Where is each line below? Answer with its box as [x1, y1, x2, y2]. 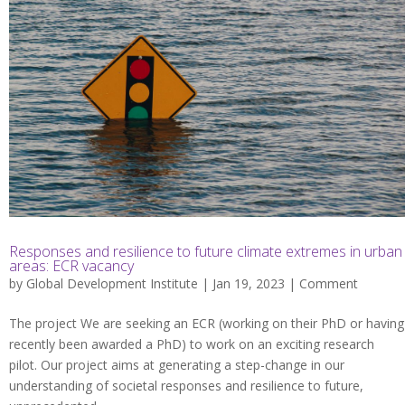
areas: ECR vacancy [9, 255, 134, 276]
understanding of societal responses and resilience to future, [9, 376, 363, 394]
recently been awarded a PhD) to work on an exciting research [9, 334, 374, 353]
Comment [299, 274, 358, 292]
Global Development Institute [26, 274, 198, 292]
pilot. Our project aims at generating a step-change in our [9, 355, 344, 373]
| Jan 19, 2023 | [198, 274, 299, 292]
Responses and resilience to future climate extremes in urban [9, 240, 402, 261]
